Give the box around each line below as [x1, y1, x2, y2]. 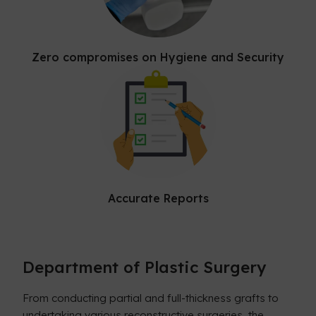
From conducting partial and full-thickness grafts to [23, 291, 279, 305]
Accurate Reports [107, 190, 209, 205]
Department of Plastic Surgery [23, 256, 267, 277]
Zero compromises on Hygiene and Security [32, 50, 284, 65]
